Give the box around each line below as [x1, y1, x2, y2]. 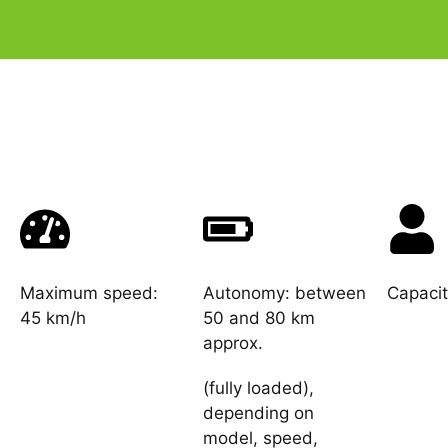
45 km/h [20, 307, 86, 328]
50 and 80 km [203, 307, 316, 328]
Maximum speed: [20, 282, 158, 303]
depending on [203, 402, 315, 423]
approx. [203, 332, 264, 353]
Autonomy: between [203, 282, 367, 303]
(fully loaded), [203, 377, 315, 398]
